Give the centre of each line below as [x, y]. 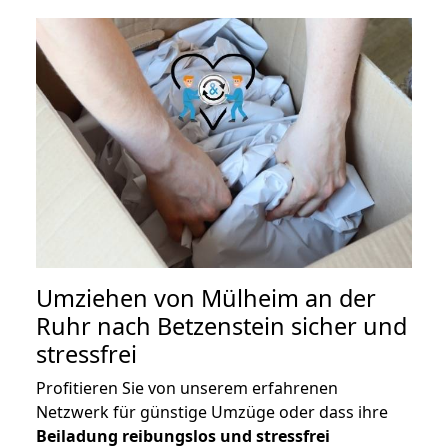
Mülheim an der [288, 298]
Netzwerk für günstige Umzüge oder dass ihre [212, 412]
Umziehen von [118, 298]
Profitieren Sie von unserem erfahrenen [187, 388]
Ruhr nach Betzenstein [160, 326]
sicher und [346, 326]
